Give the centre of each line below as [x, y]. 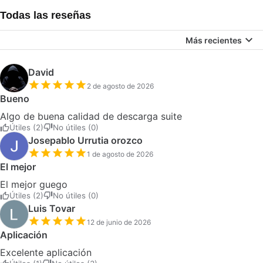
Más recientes [214, 40]
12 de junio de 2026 [119, 222]
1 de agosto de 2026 [120, 154]
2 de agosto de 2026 [120, 86]
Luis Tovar [52, 208]
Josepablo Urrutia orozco [85, 140]
